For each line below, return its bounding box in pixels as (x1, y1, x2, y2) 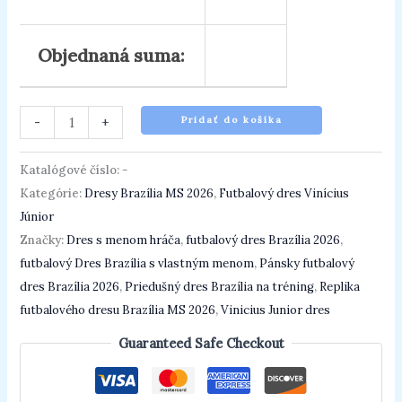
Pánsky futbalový (259, 256, 355, 272)
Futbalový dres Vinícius (219, 186, 350, 202)
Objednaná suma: (38, 44, 186, 67)
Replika (319, 279, 361, 295)
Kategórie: (20, 186, 85, 202)
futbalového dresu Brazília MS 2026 (20, 302, 216, 319)
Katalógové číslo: (20, 162, 123, 179)
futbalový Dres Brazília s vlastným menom (20, 256, 255, 272)
